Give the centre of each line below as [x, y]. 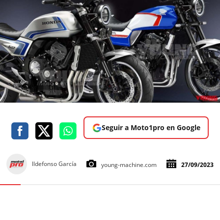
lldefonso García [54, 164]
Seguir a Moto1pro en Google [151, 128]
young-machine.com [129, 165]
